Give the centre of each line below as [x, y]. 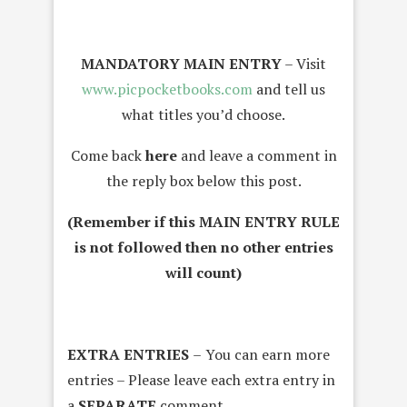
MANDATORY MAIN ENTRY [181, 63]
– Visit [304, 63]
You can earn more [268, 354]
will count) [203, 272]
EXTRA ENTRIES [130, 354]
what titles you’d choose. [203, 114]
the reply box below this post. [203, 180]
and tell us [289, 89]
